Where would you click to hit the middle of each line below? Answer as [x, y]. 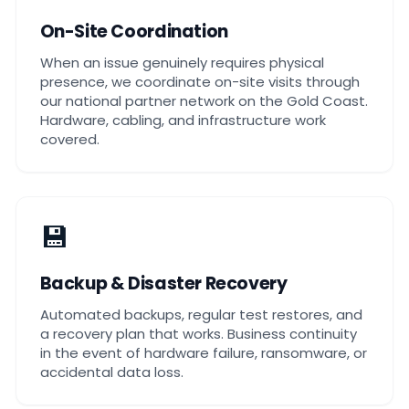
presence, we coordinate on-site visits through [199, 81]
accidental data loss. [111, 372]
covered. [69, 139]
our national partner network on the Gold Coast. [204, 100]
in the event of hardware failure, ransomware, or [203, 352]
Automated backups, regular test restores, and [201, 314]
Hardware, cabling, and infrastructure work [183, 120]
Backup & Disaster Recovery [163, 284]
